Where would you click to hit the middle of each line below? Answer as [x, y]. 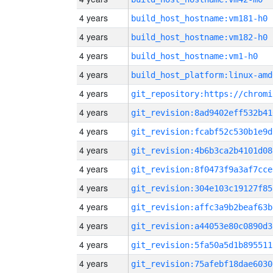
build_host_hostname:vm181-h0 [199, 18]
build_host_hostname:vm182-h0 [199, 37]
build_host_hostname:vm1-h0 [194, 56]
